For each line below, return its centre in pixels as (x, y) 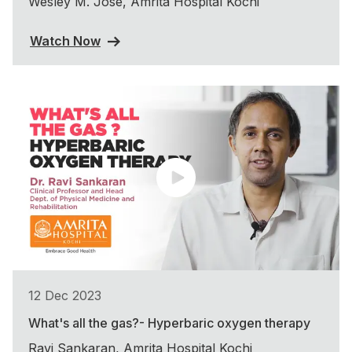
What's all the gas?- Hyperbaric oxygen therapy (169, 323)
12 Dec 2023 (65, 295)
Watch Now (65, 40)
